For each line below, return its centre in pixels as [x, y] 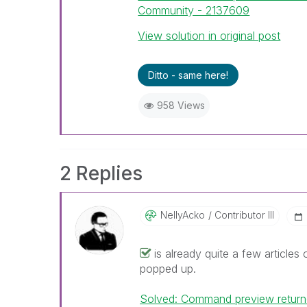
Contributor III [243, 214]
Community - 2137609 [194, 10]
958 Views [181, 105]
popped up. [168, 268]
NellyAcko [182, 214]
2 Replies [101, 173]
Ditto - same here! [188, 75]
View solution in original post [209, 35]
